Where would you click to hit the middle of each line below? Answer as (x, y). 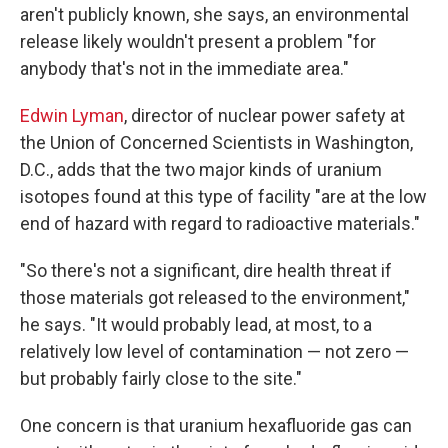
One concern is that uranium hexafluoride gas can (216, 425)
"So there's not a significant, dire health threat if (206, 270)
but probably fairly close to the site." (161, 378)
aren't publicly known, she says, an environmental (214, 14)
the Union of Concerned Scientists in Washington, (216, 142)
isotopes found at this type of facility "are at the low (223, 196)
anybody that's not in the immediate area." (184, 68)
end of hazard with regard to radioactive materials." (220, 223)
